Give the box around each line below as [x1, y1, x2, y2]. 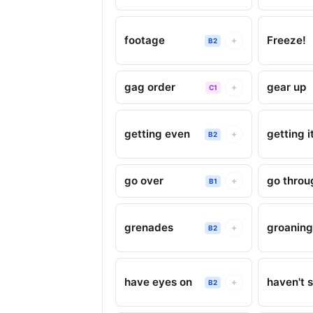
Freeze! [267, 34, 307, 47]
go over [124, 174, 163, 187]
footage [124, 34, 165, 47]
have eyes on [124, 275, 192, 289]
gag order [124, 80, 175, 94]
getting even [124, 127, 190, 140]
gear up [267, 80, 307, 94]
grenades [124, 221, 173, 234]
